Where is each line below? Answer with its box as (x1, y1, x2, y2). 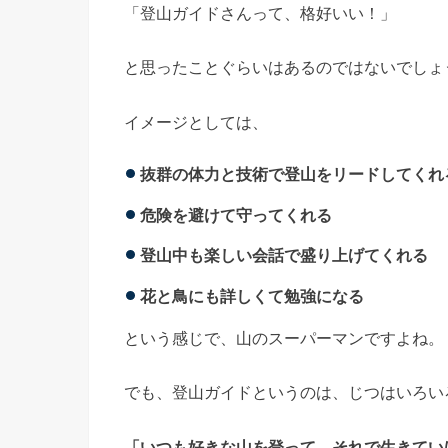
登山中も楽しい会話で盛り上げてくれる (140, 246, 429, 265)
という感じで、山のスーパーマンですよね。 (124, 329, 444, 348)
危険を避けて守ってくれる (140, 205, 333, 224)
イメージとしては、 (124, 112, 268, 131)
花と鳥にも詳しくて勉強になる (140, 286, 365, 305)
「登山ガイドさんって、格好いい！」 (124, 4, 396, 23)
